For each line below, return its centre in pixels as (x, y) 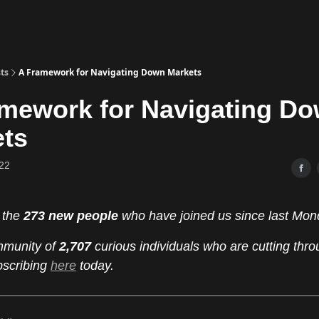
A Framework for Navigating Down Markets (110, 72)
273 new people (73, 216)
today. (95, 266)
